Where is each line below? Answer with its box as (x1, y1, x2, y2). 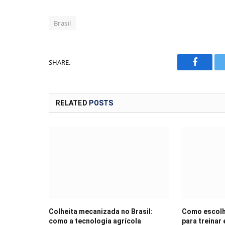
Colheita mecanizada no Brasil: (49, 207, 153, 215)
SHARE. (49, 57, 70, 67)
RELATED (56, 99, 89, 107)
